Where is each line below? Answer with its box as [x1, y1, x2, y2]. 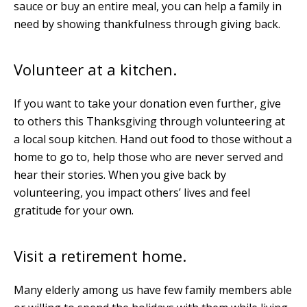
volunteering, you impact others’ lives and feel [14, 184, 250, 200]
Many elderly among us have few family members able [14, 282, 292, 297]
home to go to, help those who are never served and [14, 149, 283, 164]
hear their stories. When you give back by [14, 167, 226, 182]
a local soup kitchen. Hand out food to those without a [14, 131, 292, 147]
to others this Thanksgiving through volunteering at [14, 113, 285, 129]
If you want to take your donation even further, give [14, 95, 281, 111]
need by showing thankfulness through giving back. [14, 16, 280, 32]
